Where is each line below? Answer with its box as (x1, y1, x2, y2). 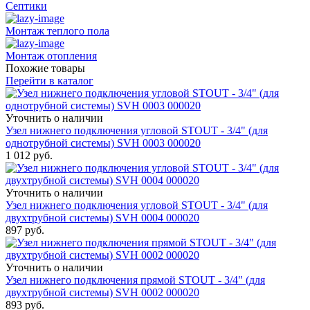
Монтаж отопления (6, 50, 97, 62)
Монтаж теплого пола (6, 25, 109, 37)
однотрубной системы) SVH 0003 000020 (6, 137, 201, 149)
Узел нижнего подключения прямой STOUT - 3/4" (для (6, 274, 265, 286)
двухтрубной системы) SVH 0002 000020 (6, 286, 199, 299)
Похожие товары (6, 62, 85, 75)
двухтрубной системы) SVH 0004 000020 (6, 212, 199, 224)
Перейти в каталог (6, 75, 93, 87)
